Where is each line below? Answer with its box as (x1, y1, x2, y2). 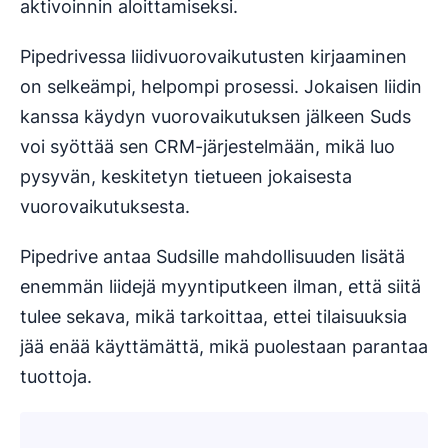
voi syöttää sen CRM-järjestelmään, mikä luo (20, 136, 395, 158)
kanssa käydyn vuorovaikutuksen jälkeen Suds (20, 106, 411, 128)
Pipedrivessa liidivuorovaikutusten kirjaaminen (20, 46, 407, 68)
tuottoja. (20, 366, 92, 388)
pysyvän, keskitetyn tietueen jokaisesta (20, 166, 352, 188)
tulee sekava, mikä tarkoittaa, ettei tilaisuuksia (20, 306, 407, 328)
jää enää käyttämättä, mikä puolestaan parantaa (20, 336, 428, 358)
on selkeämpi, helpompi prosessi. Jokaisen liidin (20, 76, 422, 98)
